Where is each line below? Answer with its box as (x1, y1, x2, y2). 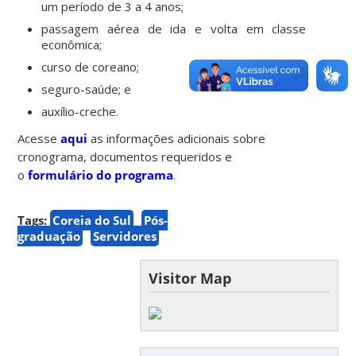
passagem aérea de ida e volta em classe (41, 20, 307, 37)
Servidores (93, 227, 157, 244)
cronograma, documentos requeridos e (17, 148, 233, 164)
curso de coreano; (41, 58, 140, 75)
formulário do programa (28, 166, 174, 183)
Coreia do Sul (52, 211, 132, 228)
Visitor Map (148, 268, 231, 288)
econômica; (41, 36, 103, 52)
